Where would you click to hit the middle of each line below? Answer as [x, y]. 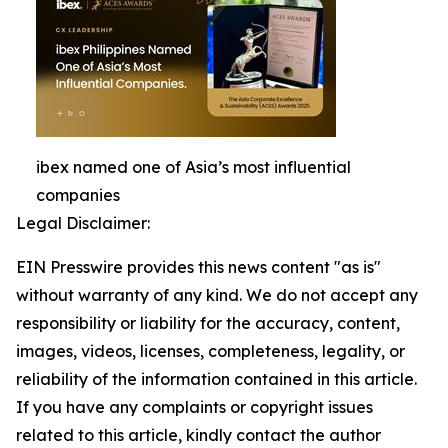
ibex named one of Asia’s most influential [193, 167]
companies [78, 195]
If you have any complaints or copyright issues [194, 407]
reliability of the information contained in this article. [216, 379]
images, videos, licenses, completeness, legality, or [210, 351]
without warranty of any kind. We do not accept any [217, 295]
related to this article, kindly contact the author [198, 435]
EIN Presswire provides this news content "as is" [198, 267]
